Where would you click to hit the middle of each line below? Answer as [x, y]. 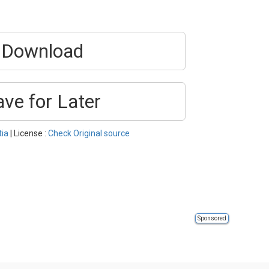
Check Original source [89, 133]
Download [42, 51]
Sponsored [212, 218]
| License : [29, 133]
